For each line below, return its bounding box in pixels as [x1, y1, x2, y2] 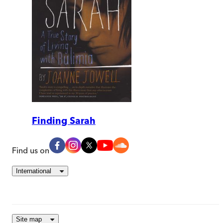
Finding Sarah [32, 115, 96, 127]
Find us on [12, 145, 49, 156]
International [16, 167, 51, 175]
